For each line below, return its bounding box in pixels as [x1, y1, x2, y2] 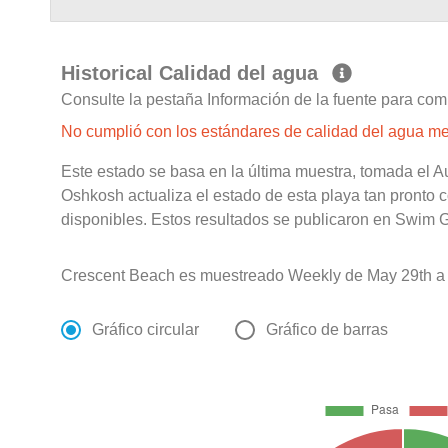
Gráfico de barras [266, 321, 389, 339]
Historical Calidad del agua [61, 62, 325, 85]
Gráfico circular [92, 321, 200, 339]
